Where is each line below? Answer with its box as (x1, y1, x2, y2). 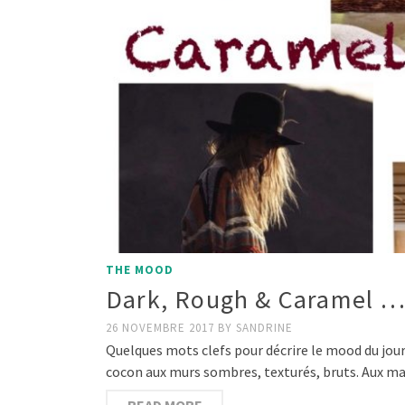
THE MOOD (106, 261, 174, 278)
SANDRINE (236, 319, 293, 335)
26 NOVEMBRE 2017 (106, 319, 218, 335)
